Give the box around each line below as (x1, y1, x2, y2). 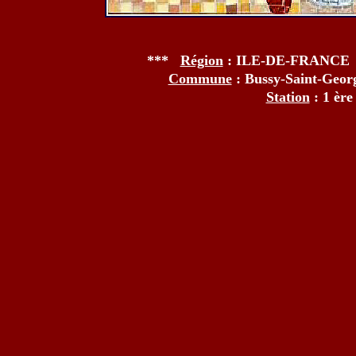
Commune (168, 71, 232, 87)
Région (180, 52, 223, 68)
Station (265, 89, 310, 105)
